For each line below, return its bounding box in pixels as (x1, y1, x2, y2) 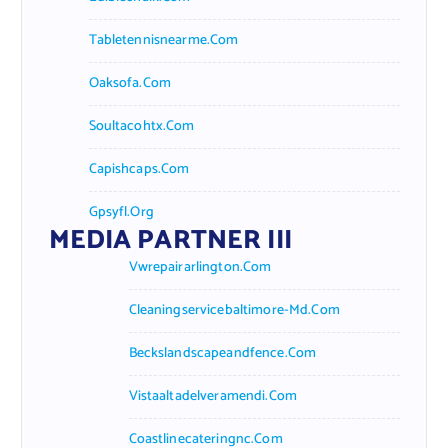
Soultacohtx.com (88, 114, 195, 138)
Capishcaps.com (88, 157, 190, 181)
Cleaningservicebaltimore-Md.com (128, 298, 340, 322)
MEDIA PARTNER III (48, 218, 292, 262)
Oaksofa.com (88, 71, 172, 95)
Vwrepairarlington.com (128, 255, 272, 279)
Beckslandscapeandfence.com (128, 341, 317, 365)
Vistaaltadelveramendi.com (128, 384, 298, 408)
